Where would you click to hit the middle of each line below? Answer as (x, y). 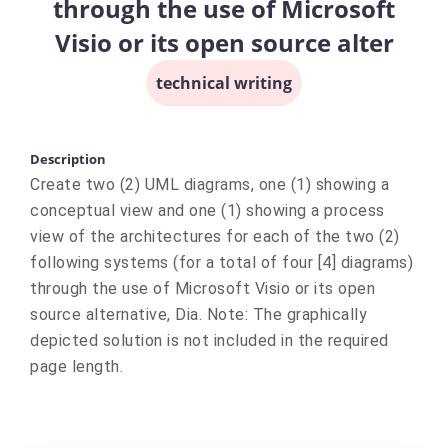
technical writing (224, 83)
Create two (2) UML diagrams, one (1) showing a (209, 184)
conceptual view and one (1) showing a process (207, 210)
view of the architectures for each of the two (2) (215, 236)
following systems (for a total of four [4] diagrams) (221, 262)
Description (68, 159)
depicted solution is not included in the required (209, 340)
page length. (76, 366)
